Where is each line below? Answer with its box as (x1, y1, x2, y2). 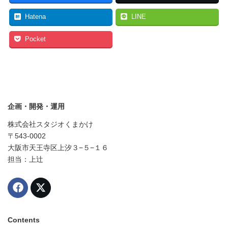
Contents (8, 215, 40, 224)
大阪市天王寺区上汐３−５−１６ (8, 144, 108, 152)
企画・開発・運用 (8, 102, 65, 110)
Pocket (25, 36, 46, 43)
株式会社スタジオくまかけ (8, 120, 93, 128)
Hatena (25, 13, 46, 20)
